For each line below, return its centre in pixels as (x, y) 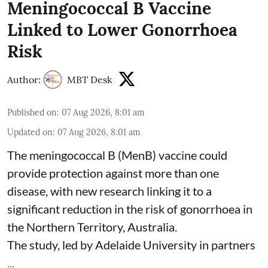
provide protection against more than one (113, 173)
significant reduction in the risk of (94, 208)
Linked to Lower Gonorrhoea (122, 30)
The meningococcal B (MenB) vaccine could (117, 155)
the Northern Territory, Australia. (92, 226)
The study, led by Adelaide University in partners (131, 244)
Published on (32, 112)
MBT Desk (90, 79)
